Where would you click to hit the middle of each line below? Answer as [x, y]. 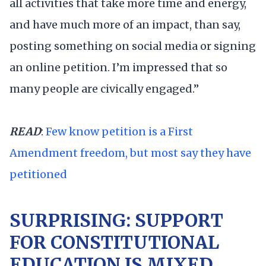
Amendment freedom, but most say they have [130, 153]
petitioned [38, 174]
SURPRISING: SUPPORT [116, 221]
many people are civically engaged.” [104, 89]
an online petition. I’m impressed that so [118, 68]
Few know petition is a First [119, 131]
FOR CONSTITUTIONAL [114, 243]
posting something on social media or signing [133, 46]
